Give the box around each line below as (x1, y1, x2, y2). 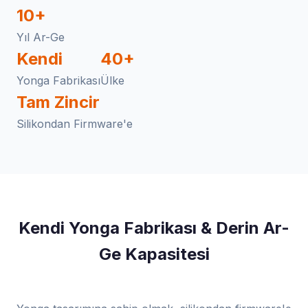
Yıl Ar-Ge (16, 30, 65, 44)
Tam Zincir (16, 92, 100, 112)
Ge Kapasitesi (98, 244, 210, 264)
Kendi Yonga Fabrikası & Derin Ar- (19, 218, 289, 238)
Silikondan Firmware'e (16, 117, 133, 131)
